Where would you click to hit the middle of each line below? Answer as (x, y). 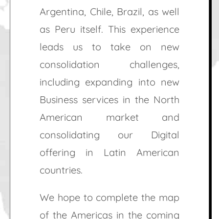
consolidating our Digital (109, 135)
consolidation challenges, (109, 65)
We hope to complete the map (109, 197)
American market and (109, 117)
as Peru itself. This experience (109, 29)
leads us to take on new (109, 47)
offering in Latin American (109, 153)
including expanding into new (109, 82)
